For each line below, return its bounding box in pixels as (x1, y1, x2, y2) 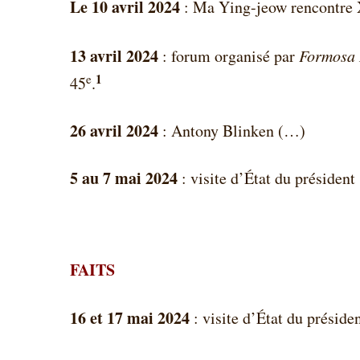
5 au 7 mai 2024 (70, 166, 182, 190)
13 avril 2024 (70, 43, 162, 67)
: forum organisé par (162, 44, 299, 67)
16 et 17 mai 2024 (70, 305, 190, 329)
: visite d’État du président (182, 167, 355, 189)
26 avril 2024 (70, 118, 162, 142)
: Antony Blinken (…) (162, 119, 305, 141)
